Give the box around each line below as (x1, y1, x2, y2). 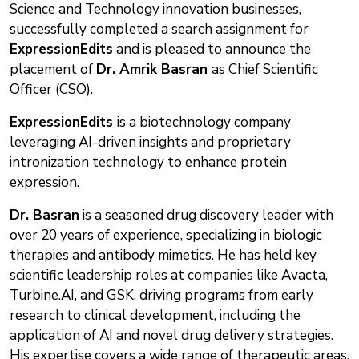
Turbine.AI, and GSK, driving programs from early (10, 285, 313, 305)
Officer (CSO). (10, 79, 93, 99)
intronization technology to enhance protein (10, 152, 287, 171)
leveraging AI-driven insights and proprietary (10, 132, 291, 151)
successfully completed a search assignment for (10, 19, 309, 38)
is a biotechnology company (117, 112, 291, 131)
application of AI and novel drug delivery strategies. (10, 325, 333, 345)
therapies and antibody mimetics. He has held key (10, 245, 317, 264)
